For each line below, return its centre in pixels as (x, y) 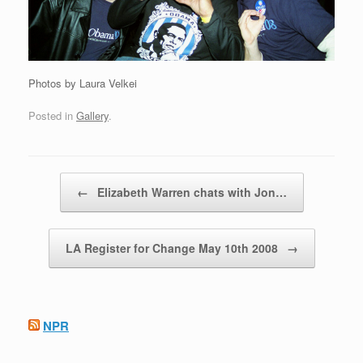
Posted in (52, 115)
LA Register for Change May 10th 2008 (173, 248)
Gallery (92, 115)
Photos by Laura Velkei (83, 83)
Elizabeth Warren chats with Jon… (190, 192)
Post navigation (65, 180)
